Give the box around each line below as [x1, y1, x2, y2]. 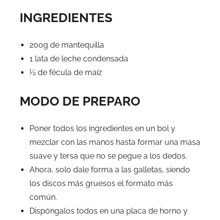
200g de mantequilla [29, 40, 104, 50]
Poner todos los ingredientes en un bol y [29, 124, 175, 134]
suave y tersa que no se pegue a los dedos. [29, 151, 187, 161]
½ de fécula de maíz [29, 68, 102, 78]
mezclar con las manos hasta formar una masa [29, 137, 200, 147]
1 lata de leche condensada [29, 54, 128, 64]
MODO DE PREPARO [20, 94, 140, 109]
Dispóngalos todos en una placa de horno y [29, 206, 188, 216]
